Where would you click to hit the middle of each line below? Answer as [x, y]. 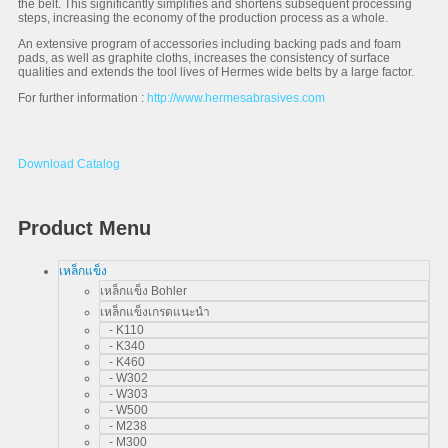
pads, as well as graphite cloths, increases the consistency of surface [204, 58]
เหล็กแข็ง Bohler [143, 291]
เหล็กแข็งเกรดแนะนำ [155, 312]
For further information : [82, 98]
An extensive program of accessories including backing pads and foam [209, 44]
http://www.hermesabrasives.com [236, 98]
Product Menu [84, 228]
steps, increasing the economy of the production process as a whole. [203, 18]
